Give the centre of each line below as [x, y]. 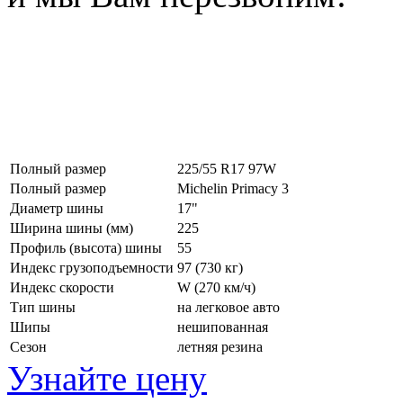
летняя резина [220, 346]
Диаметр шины [57, 208]
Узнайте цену [107, 378]
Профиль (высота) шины [86, 247]
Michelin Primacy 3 [233, 188]
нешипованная [223, 327]
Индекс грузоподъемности [92, 267]
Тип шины [43, 307]
